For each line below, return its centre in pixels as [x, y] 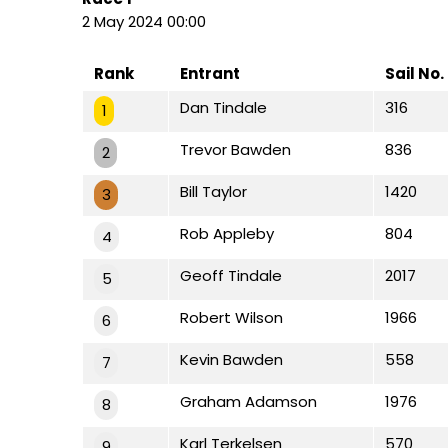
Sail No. [414, 73]
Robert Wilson [231, 317]
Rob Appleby [227, 233]
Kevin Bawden [231, 359]
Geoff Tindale [231, 275]
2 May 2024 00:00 [144, 21]
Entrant [210, 73]
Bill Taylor [213, 191]
